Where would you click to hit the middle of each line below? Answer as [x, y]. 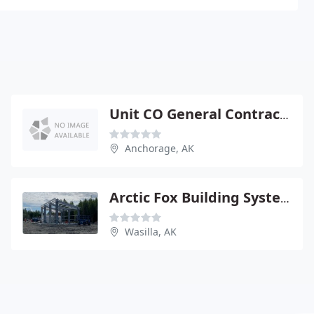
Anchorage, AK [159, 148]
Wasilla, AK [151, 231]
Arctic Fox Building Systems [285, 198]
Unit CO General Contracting [284, 115]
